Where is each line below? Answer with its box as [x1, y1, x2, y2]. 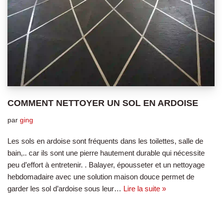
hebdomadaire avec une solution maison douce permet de [7, 172, 194, 181]
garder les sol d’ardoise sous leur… [7, 184, 123, 193]
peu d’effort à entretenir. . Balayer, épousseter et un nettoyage [7, 160, 205, 169]
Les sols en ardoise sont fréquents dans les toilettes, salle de [7, 136, 203, 145]
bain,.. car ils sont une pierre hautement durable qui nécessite [7, 148, 205, 157]
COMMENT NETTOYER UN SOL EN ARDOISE [7, 98, 198, 108]
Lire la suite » [123, 184, 166, 193]
